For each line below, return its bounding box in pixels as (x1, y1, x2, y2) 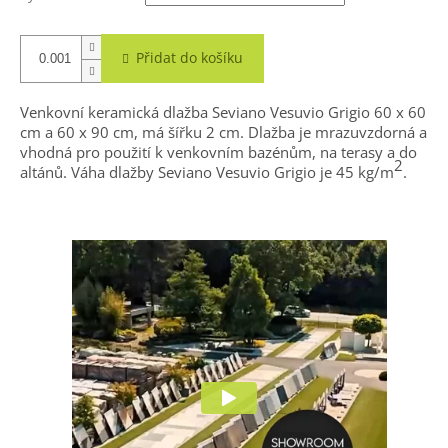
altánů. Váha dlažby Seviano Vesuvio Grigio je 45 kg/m (20, 162, 394, 183)
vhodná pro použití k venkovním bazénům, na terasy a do (20, 142, 417, 163)
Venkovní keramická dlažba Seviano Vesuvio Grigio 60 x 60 (20, 102, 426, 123)
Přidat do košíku (136, 48, 243, 68)
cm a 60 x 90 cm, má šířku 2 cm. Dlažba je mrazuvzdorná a (20, 122, 427, 143)
